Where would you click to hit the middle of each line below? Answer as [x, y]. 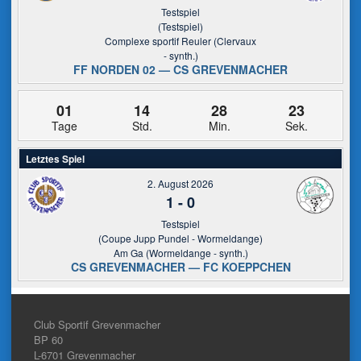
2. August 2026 [180, 183]
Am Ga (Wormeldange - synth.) [180, 253]
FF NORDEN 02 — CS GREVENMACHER [180, 69]
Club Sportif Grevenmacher [97, 324]
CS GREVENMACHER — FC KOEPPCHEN [180, 267]
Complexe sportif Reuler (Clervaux [180, 41]
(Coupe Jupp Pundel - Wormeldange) [180, 238]
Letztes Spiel [55, 159]
